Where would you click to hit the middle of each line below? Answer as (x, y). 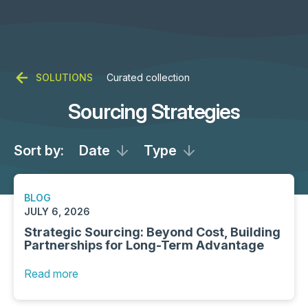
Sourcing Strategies (154, 111)
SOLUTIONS (64, 77)
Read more (51, 274)
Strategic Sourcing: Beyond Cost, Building (152, 232)
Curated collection (148, 77)
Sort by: (39, 151)
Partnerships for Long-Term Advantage (144, 245)
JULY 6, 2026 (57, 211)
